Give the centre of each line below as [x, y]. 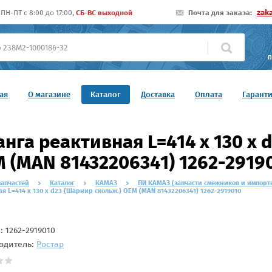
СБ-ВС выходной [104, 13]
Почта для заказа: [220, 13]
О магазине [49, 94]
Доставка [158, 94]
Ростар [50, 244]
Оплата [209, 94]
